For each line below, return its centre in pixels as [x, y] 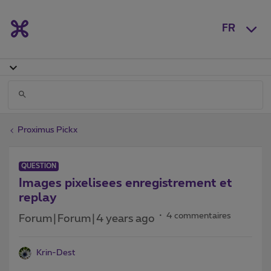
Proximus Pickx [47, 130]
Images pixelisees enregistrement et [126, 183]
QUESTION [39, 166]
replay [38, 198]
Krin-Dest [56, 253]
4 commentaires [199, 216]
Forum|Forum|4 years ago [87, 219]
